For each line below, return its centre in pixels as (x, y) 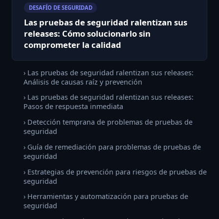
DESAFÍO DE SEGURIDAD (60, 8)
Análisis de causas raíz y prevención (83, 82)
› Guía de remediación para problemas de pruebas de (112, 147)
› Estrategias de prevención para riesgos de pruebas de (115, 172)
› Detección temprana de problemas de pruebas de (108, 122)
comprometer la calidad (73, 45)
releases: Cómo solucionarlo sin (87, 34)
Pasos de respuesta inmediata (73, 107)
